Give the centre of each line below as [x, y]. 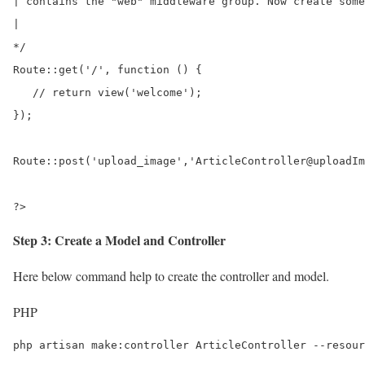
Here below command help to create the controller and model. [171, 275]
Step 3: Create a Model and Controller [119, 240]
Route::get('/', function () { [108, 69]
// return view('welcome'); [108, 92]
